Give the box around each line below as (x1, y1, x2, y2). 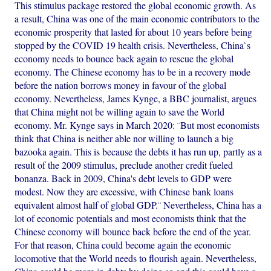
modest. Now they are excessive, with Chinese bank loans (15, 185, 234, 198)
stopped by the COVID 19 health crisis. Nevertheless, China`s (15, 39, 251, 52)
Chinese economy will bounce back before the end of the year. (15, 225, 252, 238)
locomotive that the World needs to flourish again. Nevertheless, (15, 252, 257, 265)
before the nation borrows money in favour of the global (15, 79, 227, 92)
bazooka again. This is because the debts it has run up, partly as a (15, 145, 263, 158)
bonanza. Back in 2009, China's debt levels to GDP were (15, 172, 232, 185)
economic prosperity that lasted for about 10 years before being (15, 25, 253, 39)
